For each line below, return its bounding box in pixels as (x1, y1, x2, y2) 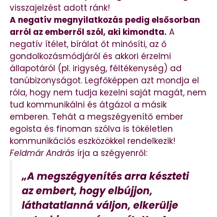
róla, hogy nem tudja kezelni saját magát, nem (10, 87, 206, 99)
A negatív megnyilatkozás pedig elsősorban (10, 14, 200, 26)
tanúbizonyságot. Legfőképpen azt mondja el (10, 75, 199, 87)
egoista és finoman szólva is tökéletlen (10, 123, 173, 135)
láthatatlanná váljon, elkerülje (22, 199, 178, 213)
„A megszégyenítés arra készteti (22, 170, 189, 184)
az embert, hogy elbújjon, (22, 184, 153, 198)
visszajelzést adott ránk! (10, 2, 110, 14)
